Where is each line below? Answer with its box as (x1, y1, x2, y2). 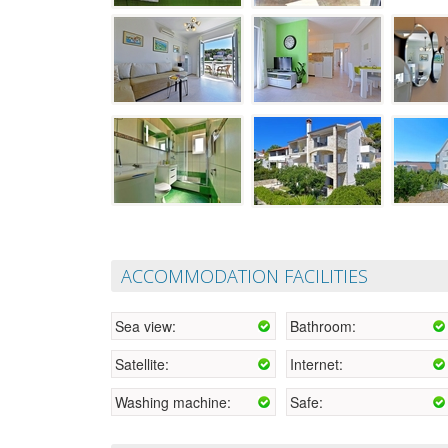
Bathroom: (290, 315, 356, 336)
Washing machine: (115, 391, 231, 412)
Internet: (290, 353, 343, 374)
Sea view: (115, 315, 176, 336)
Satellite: (115, 353, 169, 374)
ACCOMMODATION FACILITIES (121, 263, 368, 288)
